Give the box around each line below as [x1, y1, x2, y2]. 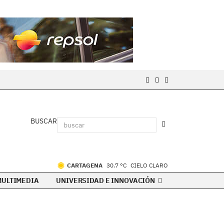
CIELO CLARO [130, 161, 168, 169]
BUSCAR [30, 116, 57, 125]
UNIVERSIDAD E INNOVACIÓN [56, 176, 156, 185]
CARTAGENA [67, 161, 104, 169]
